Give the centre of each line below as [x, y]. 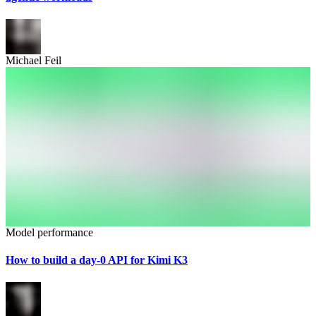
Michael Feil [34, 60]
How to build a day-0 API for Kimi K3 [97, 260]
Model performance [49, 233]
